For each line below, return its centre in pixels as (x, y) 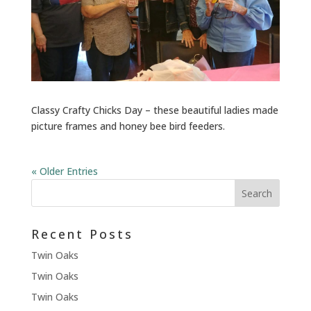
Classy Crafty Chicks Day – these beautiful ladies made (154, 110)
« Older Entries (64, 171)
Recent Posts (82, 234)
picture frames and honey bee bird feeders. (128, 126)
